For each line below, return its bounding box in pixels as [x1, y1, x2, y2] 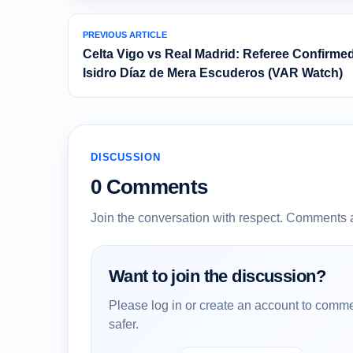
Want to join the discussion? [109, 266, 325, 287]
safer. [109, 318, 139, 332]
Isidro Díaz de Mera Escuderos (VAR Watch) [83, 66, 343, 80]
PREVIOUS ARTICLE [83, 30, 167, 40]
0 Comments [91, 175, 208, 199]
